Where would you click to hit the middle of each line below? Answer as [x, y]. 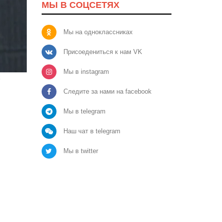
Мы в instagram [86, 71]
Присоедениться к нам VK [103, 52]
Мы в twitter [81, 151]
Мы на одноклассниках [98, 32]
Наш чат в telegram [92, 131]
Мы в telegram [84, 111]
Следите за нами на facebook [107, 91]
